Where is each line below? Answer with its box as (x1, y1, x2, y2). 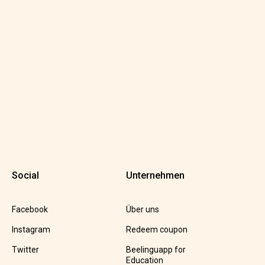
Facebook (11, 205, 48, 215)
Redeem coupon (125, 225, 188, 235)
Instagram (11, 225, 50, 235)
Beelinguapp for (125, 245, 186, 255)
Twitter (11, 245, 39, 255)
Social (11, 170, 39, 182)
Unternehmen (125, 170, 185, 182)
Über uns (125, 205, 159, 215)
